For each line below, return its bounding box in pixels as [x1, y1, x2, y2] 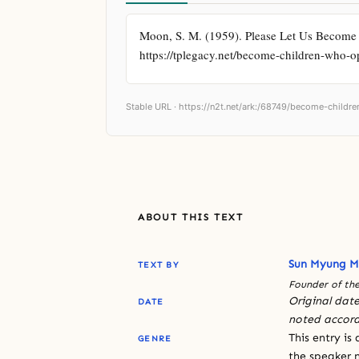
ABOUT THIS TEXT [138, 211, 244, 223]
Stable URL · [126, 100, 179, 112]
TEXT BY [138, 259, 179, 270]
